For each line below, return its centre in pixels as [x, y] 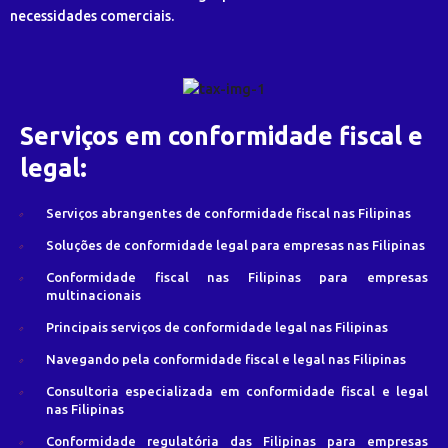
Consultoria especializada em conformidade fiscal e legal [237, 391]
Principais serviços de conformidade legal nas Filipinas [217, 327]
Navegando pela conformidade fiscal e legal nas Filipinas [226, 359]
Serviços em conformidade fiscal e [221, 136]
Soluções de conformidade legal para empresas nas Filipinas [235, 245]
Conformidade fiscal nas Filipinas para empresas [237, 277]
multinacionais [93, 295]
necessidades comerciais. [92, 16]
